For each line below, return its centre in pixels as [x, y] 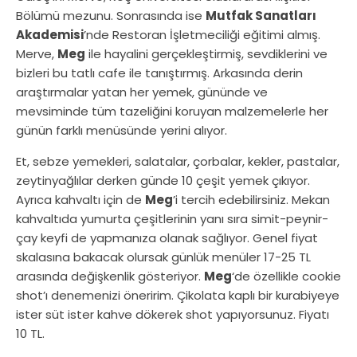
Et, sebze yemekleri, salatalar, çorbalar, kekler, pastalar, [178, 162]
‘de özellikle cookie [286, 277]
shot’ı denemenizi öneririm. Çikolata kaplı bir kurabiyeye [178, 296]
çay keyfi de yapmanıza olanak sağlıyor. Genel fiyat [167, 238]
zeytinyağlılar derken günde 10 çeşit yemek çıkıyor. [163, 181]
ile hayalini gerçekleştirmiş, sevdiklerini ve [206, 54]
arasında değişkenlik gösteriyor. [110, 277]
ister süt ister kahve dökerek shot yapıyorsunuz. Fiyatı [173, 315]
